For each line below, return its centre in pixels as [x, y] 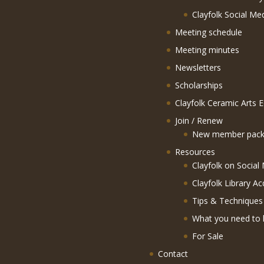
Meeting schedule [208, 32]
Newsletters [198, 68]
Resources [195, 152]
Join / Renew [199, 121]
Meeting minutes [207, 50]
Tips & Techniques [227, 201]
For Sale [207, 236]
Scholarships [199, 85]
